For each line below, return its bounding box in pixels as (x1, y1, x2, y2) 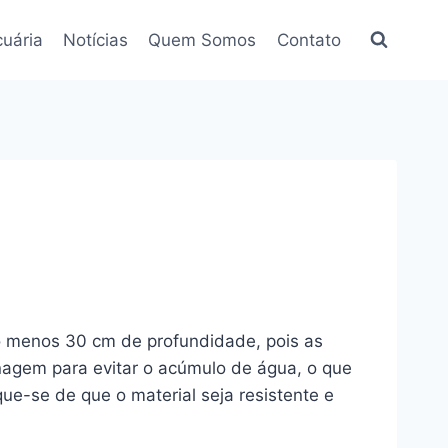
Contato (276, 29, 341, 50)
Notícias (63, 29, 129, 50)
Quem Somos (148, 29, 257, 50)
